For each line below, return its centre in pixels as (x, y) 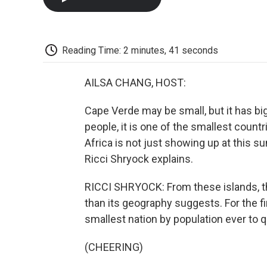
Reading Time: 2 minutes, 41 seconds (140, 50)
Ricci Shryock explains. (139, 159)
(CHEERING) (114, 247)
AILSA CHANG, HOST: (135, 83)
